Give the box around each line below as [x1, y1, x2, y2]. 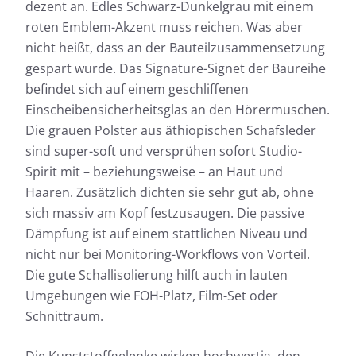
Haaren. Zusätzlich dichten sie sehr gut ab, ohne [25, 184, 314, 202]
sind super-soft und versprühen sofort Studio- [25, 142, 302, 161]
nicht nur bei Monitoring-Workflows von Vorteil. [25, 246, 310, 264]
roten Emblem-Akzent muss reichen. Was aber [25, 18, 303, 37]
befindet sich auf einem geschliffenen [25, 80, 249, 99]
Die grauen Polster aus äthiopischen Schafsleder [25, 122, 316, 140]
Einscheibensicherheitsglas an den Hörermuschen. [25, 101, 330, 119]
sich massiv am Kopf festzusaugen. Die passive [25, 204, 304, 222]
